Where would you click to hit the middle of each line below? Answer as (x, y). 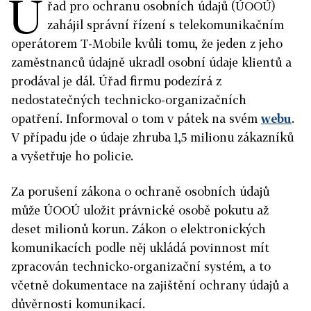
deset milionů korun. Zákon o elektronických (138, 229)
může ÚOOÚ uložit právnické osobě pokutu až (140, 210)
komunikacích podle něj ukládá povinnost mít (140, 248)
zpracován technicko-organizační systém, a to (141, 267)
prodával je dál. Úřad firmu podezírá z (116, 81)
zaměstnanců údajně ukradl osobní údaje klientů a (151, 62)
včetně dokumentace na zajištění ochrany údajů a (150, 285)
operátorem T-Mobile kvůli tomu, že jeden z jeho (147, 44)
